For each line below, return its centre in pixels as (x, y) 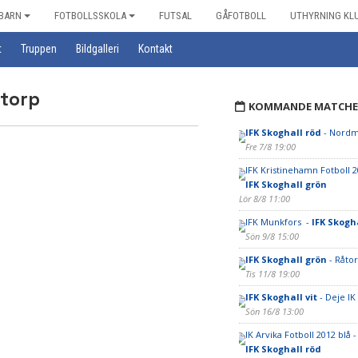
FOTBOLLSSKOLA (90, 16)
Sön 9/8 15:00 (272, 236)
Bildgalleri (97, 49)
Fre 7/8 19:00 (270, 147)
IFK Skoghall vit (281, 297)
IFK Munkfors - (278, 222)
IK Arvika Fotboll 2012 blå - (300, 334)
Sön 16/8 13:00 (274, 311)
